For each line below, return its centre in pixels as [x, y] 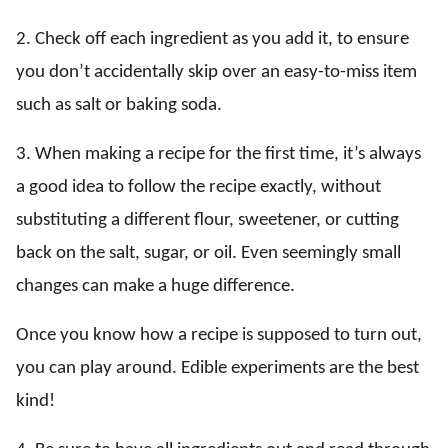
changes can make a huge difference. [155, 286]
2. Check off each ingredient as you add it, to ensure [212, 39]
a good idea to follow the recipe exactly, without [198, 187]
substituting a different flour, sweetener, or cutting [207, 220]
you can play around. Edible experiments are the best [217, 368]
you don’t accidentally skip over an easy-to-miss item [216, 72]
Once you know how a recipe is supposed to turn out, [219, 335]
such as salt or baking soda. [119, 105]
